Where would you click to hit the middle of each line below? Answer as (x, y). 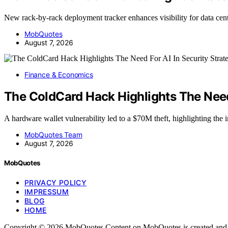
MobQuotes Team (53, 134)
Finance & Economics (59, 75)
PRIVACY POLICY (55, 183)
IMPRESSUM (47, 192)
